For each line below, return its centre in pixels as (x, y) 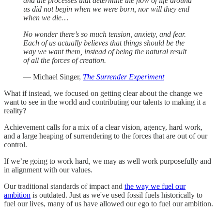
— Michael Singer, (53, 77)
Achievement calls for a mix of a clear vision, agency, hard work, (103, 127)
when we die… (46, 18)
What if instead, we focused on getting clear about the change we (103, 93)
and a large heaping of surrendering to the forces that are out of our (106, 136)
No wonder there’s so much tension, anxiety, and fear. (105, 34)
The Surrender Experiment (124, 77)
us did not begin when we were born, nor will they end (106, 9)
